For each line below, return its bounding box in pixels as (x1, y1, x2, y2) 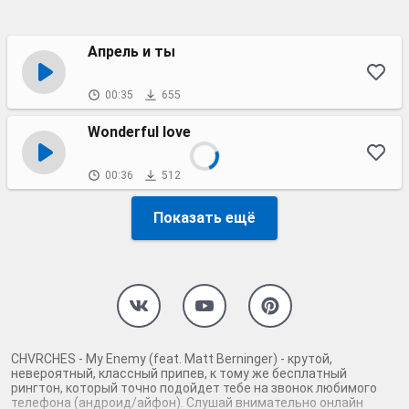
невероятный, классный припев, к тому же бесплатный (11, 366, 347, 381)
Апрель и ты (88, 43, 175, 60)
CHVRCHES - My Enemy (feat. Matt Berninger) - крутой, (11, 351, 332, 366)
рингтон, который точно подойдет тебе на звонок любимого (11, 381, 377, 395)
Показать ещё (153, 209, 256, 226)
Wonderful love (88, 123, 191, 141)
